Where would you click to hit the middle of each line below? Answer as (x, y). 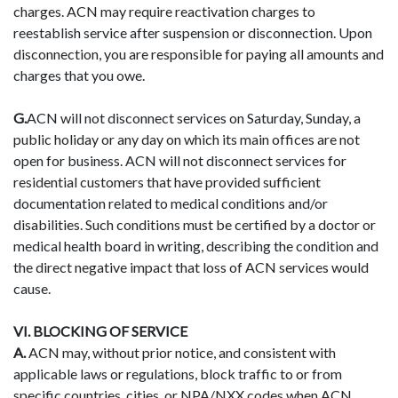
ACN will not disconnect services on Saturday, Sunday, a (194, 117)
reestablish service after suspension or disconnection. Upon (193, 32)
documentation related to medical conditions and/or (171, 203)
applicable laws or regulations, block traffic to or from (178, 373)
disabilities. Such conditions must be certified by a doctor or (195, 224)
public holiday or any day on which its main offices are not (187, 139)
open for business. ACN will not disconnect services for (180, 160)
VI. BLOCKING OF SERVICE (100, 330)
